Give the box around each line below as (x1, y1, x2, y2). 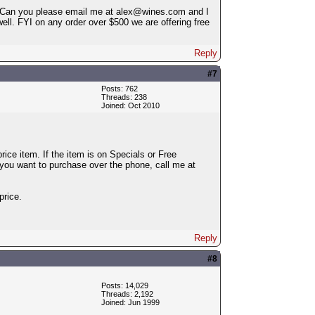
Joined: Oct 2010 (101, 101, 160, 110)
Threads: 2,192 (101, 289, 153, 298)
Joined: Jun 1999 (101, 297, 160, 307)
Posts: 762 (101, 84, 138, 93)
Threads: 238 (101, 92, 147, 101)
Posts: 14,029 (101, 281, 148, 290)
